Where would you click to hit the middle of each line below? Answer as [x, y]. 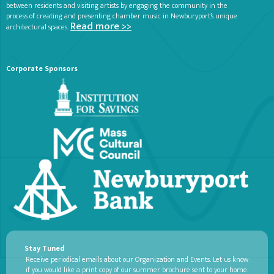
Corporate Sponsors [42, 68]
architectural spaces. [38, 27]
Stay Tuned [44, 248]
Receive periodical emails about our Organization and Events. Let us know [137, 259]
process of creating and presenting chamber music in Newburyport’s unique [122, 16]
